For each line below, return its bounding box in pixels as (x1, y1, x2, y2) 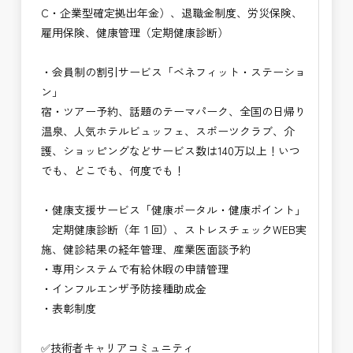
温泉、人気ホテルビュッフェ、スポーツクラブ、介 (41, 123, 295, 139)
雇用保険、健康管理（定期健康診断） (41, 24, 229, 41)
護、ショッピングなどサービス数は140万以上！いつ (41, 143, 301, 159)
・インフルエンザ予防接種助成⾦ (41, 281, 207, 297)
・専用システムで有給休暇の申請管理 (41, 261, 229, 277)
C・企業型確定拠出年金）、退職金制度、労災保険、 (41, 5, 303, 21)
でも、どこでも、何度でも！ (41, 162, 185, 179)
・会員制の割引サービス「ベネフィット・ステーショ (41, 64, 307, 80)
